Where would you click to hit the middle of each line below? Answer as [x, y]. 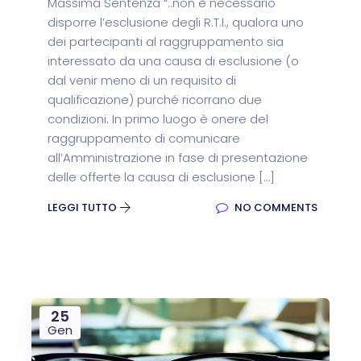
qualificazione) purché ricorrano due [155, 100]
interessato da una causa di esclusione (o [173, 61]
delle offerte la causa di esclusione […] [161, 177]
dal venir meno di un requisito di [142, 80]
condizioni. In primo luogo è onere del [158, 119]
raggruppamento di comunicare [144, 138]
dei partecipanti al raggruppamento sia [166, 41]
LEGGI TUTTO [83, 207]
